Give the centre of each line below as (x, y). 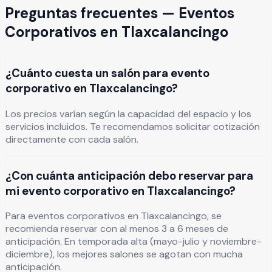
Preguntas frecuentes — (92, 13)
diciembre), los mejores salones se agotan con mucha (124, 254)
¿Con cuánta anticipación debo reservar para (129, 175)
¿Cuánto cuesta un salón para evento (107, 73)
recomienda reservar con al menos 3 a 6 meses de (117, 229)
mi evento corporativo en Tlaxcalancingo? (121, 191)
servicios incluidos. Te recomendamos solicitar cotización (133, 126)
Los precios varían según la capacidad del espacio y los (128, 114)
